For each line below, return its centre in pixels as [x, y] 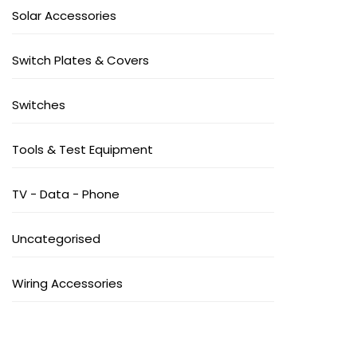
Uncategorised [56, 239]
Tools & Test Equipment [82, 150]
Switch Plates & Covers [80, 61]
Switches [39, 105]
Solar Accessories [64, 16]
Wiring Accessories [67, 284]
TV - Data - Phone [66, 194]
